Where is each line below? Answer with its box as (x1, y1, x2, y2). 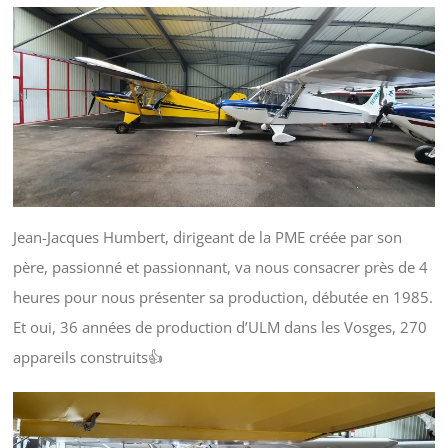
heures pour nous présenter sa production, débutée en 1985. (12, 287, 433, 308)
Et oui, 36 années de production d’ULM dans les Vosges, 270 (12, 317, 427, 338)
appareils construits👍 (12, 347, 163, 368)
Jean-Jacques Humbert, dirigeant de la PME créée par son (12, 227, 402, 248)
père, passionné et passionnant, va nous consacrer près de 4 (12, 257, 428, 278)
